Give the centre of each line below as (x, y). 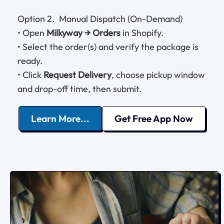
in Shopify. (142, 32)
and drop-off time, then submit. (79, 88)
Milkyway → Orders (83, 32)
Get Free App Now (154, 118)
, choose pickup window (158, 74)
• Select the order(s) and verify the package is (108, 46)
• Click (30, 74)
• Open (32, 32)
